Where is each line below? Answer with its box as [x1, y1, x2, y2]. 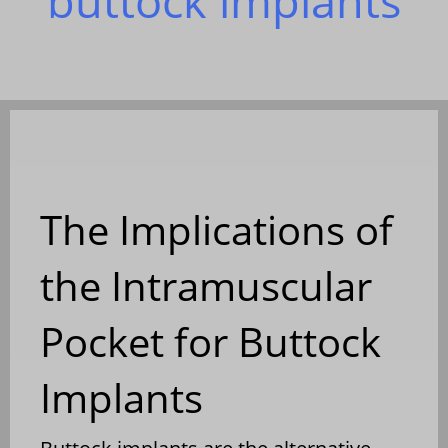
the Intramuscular [40, 257, 372, 313]
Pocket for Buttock [40, 313, 381, 369]
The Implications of [40, 201, 393, 257]
